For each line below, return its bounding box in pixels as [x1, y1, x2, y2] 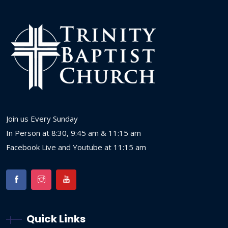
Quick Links [26, 211, 85, 226]
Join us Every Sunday [6, 113, 78, 124]
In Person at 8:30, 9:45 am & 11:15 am [6, 127, 141, 138]
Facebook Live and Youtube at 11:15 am [6, 141, 146, 152]
